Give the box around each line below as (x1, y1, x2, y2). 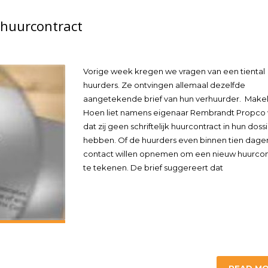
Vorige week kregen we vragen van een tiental (83, 66, 265, 76)
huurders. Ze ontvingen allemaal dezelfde (83, 80, 245, 90)
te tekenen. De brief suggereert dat (83, 163, 223, 172)
